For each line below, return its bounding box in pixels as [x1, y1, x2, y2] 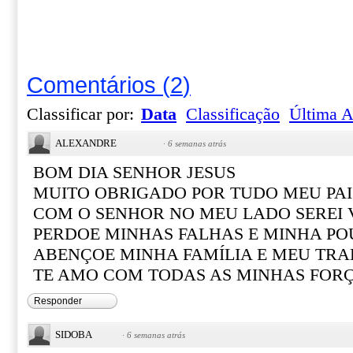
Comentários [27, 72, 156, 98]
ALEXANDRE [55, 137, 117, 149]
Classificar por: [27, 105, 139, 124]
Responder [34, 295, 82, 307]
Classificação [186, 105, 280, 124]
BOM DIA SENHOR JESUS [33, 163, 236, 182]
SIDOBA [55, 329, 92, 340]
